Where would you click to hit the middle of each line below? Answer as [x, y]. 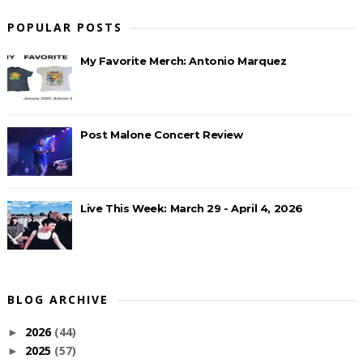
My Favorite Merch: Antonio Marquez [183, 61]
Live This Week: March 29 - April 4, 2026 [191, 208]
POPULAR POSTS [64, 27]
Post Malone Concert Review [161, 135]
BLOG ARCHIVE [58, 299]
